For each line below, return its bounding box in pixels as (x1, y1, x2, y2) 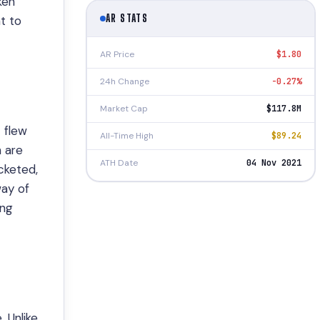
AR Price (100, 48, 134, 60)
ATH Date (100, 156, 138, 169)
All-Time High (100, 129, 154, 141)
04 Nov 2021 (246, 156, 301, 169)
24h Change (100, 75, 149, 87)
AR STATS (106, 11, 149, 24)
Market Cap (100, 102, 148, 114)
